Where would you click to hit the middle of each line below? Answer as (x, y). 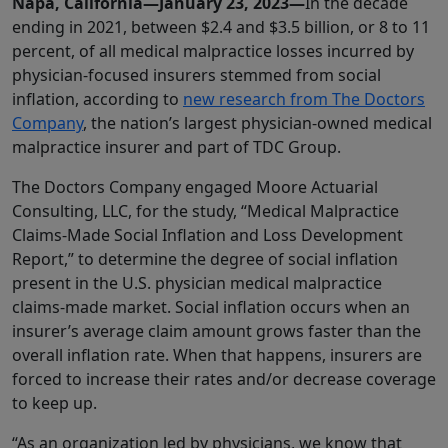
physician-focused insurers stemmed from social (196, 75)
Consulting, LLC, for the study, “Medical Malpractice (205, 211)
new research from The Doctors (304, 99)
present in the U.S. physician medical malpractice (197, 283)
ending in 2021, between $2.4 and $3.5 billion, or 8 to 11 (221, 27)
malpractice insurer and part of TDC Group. (176, 147)
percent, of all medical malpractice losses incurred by (213, 51)
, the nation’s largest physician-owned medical (257, 123)
